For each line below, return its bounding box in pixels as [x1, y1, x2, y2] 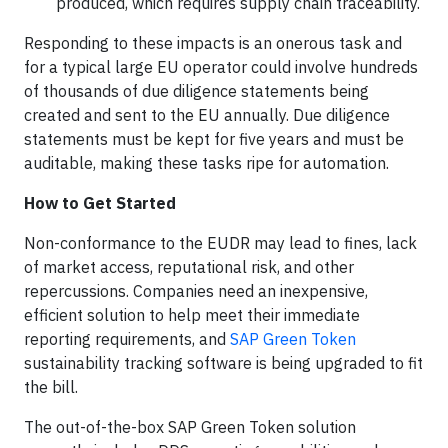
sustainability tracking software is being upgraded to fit [24, 353, 423, 373]
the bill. [24, 377, 78, 397]
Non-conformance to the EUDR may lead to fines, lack [24, 233, 417, 253]
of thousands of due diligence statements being [24, 81, 369, 101]
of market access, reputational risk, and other [24, 257, 354, 277]
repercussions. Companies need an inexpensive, [24, 281, 368, 301]
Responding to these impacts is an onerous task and [24, 33, 402, 53]
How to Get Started [24, 193, 176, 213]
